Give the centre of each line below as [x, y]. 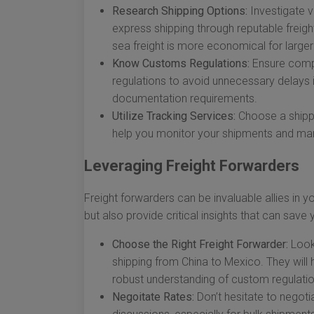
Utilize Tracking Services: [174, 116]
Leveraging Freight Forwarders [192, 166]
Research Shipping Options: [180, 11]
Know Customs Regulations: [181, 63]
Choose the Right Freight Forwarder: [200, 244]
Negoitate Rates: [153, 297]
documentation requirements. [185, 98]
